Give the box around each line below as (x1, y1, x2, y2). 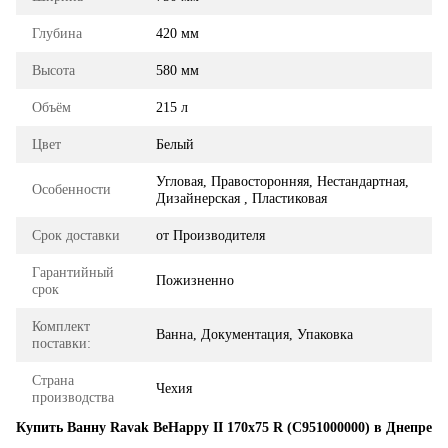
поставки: (32, 335, 91, 351)
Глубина (32, 25, 82, 41)
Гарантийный (32, 264, 114, 280)
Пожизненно (156, 272, 234, 288)
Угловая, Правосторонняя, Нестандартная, (156, 173, 409, 189)
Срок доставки (32, 227, 120, 243)
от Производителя (156, 227, 265, 243)
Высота (32, 62, 75, 78)
